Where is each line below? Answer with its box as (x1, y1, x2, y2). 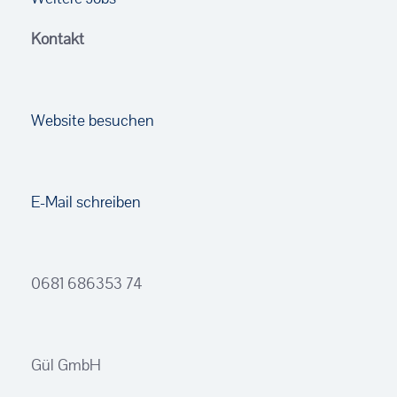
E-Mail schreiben (31, 191, 141, 212)
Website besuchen (31, 110, 154, 130)
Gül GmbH (31, 354, 101, 375)
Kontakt (31, 28, 84, 49)
